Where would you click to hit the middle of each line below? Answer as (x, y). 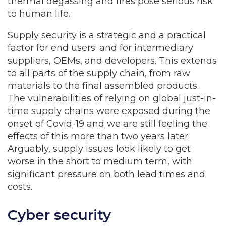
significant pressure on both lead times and (106, 174)
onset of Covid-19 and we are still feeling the (107, 124)
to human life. (39, 14)
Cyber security (59, 215)
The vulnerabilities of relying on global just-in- (112, 98)
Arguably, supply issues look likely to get (99, 149)
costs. (20, 187)
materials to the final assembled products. (103, 86)
